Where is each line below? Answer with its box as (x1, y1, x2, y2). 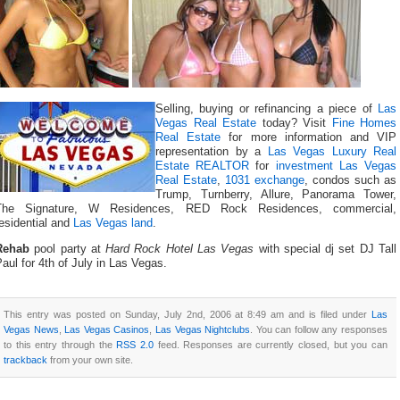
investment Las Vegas (275, 160, 397, 173)
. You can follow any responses (250, 323, 388, 335)
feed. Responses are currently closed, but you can (153, 338, 388, 350)
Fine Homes (331, 117, 396, 130)
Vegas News (4, 323, 59, 335)
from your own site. (47, 354, 133, 365)
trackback (4, 354, 47, 365)
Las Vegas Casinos (64, 323, 150, 335)
